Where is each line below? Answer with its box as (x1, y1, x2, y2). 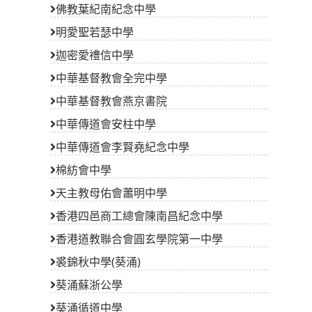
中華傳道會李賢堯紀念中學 (56, 139, 189, 155)
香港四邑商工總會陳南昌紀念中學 (56, 208, 223, 224)
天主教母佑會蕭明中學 (56, 185, 167, 201)
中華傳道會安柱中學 (56, 116, 156, 132)
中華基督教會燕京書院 (56, 93, 167, 109)
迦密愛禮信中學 (56, 47, 134, 63)
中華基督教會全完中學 (56, 70, 167, 86)
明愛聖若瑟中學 (56, 24, 134, 40)
